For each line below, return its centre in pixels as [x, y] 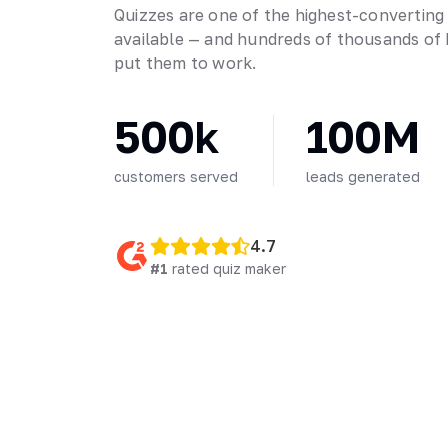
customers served [176, 176]
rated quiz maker [227, 268]
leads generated [363, 176]
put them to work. [185, 62]
